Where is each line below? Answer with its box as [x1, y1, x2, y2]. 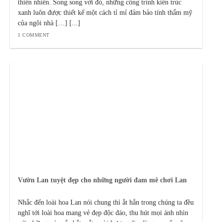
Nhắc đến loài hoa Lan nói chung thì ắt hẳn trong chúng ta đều [18, 199, 194, 207]
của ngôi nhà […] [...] [18, 19, 81, 27]
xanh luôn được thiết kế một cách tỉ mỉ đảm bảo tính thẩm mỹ [18, 9, 193, 17]
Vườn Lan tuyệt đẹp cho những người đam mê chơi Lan [18, 176, 187, 184]
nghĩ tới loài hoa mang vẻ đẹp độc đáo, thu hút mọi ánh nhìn [18, 209, 189, 217]
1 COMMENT [18, 32, 50, 38]
